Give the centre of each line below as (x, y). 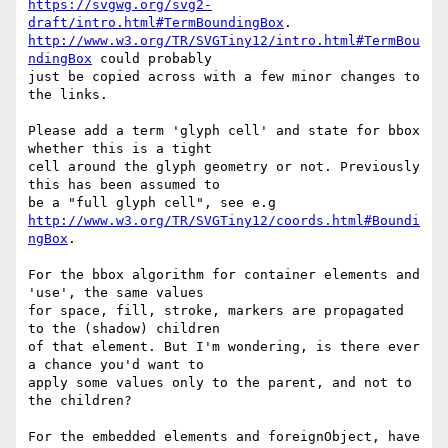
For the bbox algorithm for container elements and (224, 275)
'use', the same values (124, 293)
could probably (160, 59)
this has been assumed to (132, 185)
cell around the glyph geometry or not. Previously (224, 167)
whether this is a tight (128, 149)
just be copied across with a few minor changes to (224, 77)
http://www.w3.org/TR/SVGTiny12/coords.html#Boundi (224, 221)
